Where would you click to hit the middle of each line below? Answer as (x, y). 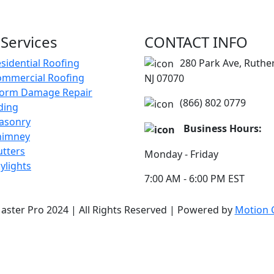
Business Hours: (221, 129)
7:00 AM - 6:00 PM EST (194, 178)
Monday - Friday (181, 154)
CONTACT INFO (196, 42)
